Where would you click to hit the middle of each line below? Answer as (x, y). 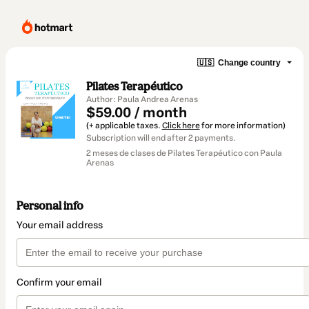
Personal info (50, 206)
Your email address (60, 226)
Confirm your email (59, 283)
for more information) (242, 126)
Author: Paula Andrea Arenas (142, 99)
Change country (249, 62)
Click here (181, 126)
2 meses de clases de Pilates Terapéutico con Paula (184, 153)
